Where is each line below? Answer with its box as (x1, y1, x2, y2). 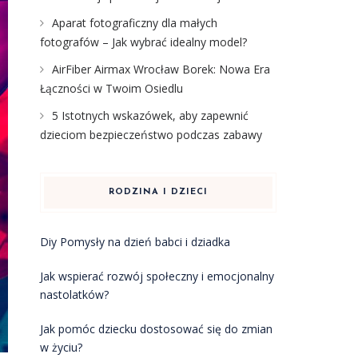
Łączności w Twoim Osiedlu (39, 81, 183, 96)
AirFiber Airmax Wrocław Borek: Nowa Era (51, 62, 270, 77)
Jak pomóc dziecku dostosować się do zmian (39, 321, 272, 336)
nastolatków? (39, 287, 109, 302)
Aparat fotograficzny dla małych (51, 15, 217, 30)
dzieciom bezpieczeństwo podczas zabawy (39, 127, 262, 142)
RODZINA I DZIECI (108, 188, 208, 197)
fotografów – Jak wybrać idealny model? (39, 34, 247, 50)
